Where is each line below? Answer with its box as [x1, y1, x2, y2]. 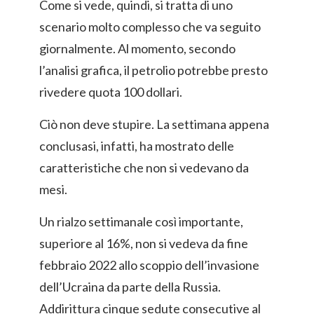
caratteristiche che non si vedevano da [39, 160, 249, 175]
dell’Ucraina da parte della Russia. [39, 279, 221, 294]
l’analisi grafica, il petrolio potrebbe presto [39, 62, 268, 78]
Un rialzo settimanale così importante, [39, 214, 243, 229]
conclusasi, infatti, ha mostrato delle [39, 138, 234, 153]
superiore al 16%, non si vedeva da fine [39, 235, 248, 251]
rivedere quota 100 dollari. [39, 84, 182, 100]
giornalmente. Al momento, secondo [39, 41, 235, 56]
